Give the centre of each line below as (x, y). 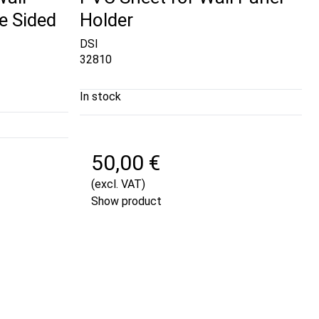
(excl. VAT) (119, 184)
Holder (107, 20)
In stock (101, 97)
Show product (127, 202)
